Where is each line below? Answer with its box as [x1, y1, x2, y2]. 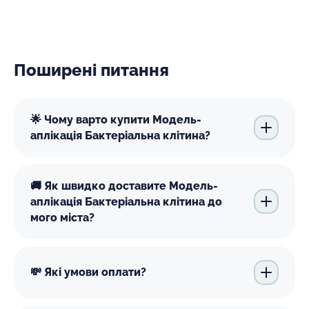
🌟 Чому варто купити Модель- [30, 112, 201, 126]
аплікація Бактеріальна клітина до [30, 195, 222, 208]
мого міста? [30, 210, 94, 224]
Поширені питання [14, 59, 169, 80]
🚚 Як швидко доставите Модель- [30, 179, 218, 192]
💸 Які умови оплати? [30, 266, 146, 279]
